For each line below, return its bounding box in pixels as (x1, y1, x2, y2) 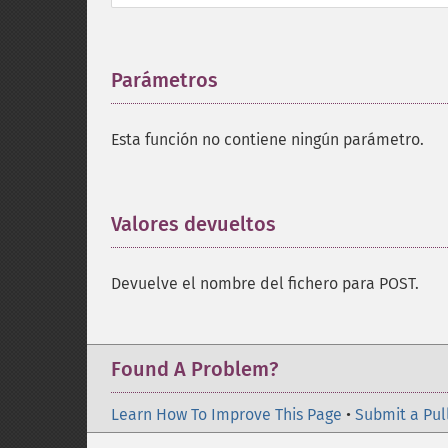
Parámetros (111, 68, 218, 92)
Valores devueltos (111, 212, 276, 236)
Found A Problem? (111, 357, 278, 381)
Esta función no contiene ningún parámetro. (111, 130, 424, 149)
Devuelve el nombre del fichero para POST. (111, 274, 419, 293)
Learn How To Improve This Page (111, 405, 342, 424)
